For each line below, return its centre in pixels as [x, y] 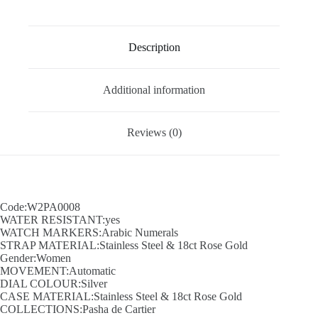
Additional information [154, 90]
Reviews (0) [154, 133]
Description [154, 47]
